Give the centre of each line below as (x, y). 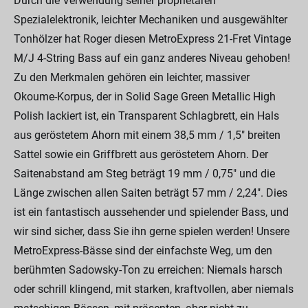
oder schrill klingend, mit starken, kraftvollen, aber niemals (154, 289)
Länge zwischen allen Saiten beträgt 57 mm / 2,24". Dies (151, 193)
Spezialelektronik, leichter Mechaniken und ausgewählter (151, 20)
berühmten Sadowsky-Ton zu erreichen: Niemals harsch (148, 270)
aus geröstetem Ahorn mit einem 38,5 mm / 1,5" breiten (147, 135)
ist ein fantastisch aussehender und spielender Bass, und (151, 212)
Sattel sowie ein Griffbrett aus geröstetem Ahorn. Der (141, 154)
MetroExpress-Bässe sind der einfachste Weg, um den (143, 251)
